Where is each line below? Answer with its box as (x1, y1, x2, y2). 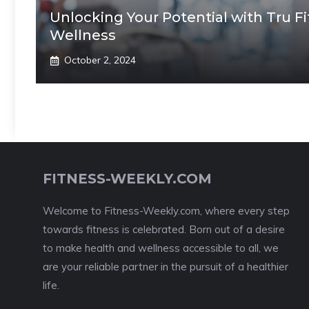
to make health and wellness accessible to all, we (43, 241, 279, 255)
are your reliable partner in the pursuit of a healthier (43, 260, 288, 273)
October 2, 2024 (64, 54, 136, 66)
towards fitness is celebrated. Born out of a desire (43, 223, 285, 236)
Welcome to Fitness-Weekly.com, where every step (43, 204, 290, 217)
